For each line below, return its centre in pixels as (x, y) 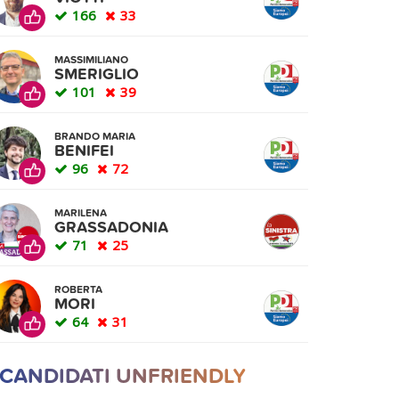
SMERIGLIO (97, 74)
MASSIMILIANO (91, 60)
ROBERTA (78, 289)
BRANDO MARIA (95, 136)
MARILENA (81, 213)
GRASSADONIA (111, 228)
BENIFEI (84, 151)
